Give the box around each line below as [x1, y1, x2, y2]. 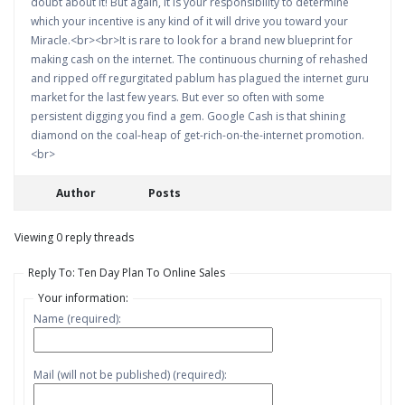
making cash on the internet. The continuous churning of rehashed [31, 52, 368, 67]
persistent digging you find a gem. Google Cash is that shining [31, 108, 345, 124]
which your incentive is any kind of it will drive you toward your [31, 14, 348, 29]
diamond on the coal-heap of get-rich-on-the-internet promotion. [31, 127, 364, 143]
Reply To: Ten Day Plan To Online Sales [28, 265, 225, 280]
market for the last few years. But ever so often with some [31, 89, 325, 105]
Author [56, 185, 96, 201]
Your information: [38, 290, 128, 306]
